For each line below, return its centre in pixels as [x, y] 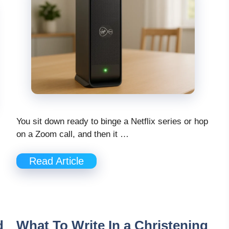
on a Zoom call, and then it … [73, 134]
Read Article [56, 161]
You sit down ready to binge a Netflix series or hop [112, 121]
